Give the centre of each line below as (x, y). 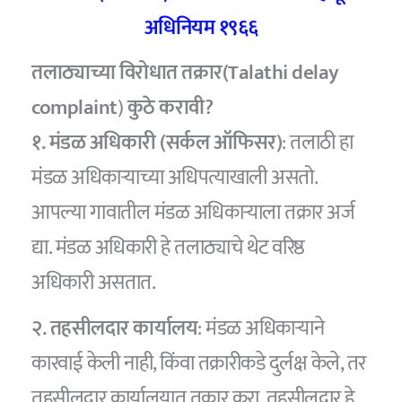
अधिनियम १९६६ (201, 27)
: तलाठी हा (318, 143)
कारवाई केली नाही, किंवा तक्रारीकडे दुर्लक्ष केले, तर (199, 363)
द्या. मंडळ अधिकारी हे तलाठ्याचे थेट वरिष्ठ (168, 248)
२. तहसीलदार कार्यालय (115, 328)
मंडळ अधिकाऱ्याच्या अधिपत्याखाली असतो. (175, 178)
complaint (74, 108)
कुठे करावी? (168, 108)
